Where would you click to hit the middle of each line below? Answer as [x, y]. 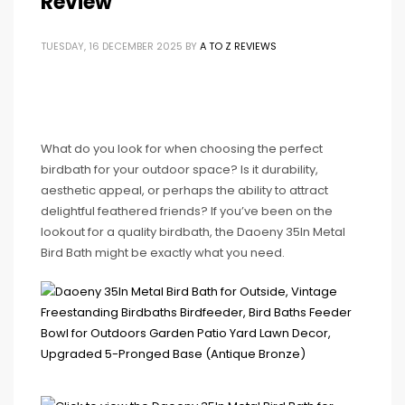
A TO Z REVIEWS [238, 46]
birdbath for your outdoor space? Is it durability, [179, 170]
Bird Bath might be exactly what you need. [163, 253]
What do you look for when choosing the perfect [182, 149]
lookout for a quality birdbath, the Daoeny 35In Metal [193, 232]
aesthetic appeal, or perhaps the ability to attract [184, 190]
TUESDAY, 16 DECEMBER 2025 [112, 46]
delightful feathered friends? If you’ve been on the [187, 211]
